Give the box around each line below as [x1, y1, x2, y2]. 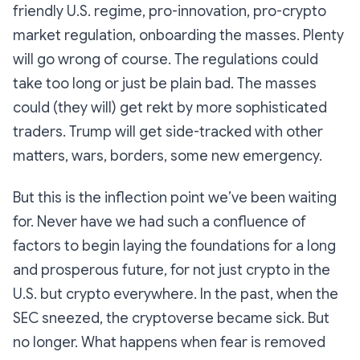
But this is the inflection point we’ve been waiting [13, 189, 337, 207]
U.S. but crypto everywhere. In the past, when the [13, 285, 338, 304]
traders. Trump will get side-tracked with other [13, 123, 323, 141]
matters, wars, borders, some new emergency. [13, 147, 322, 166]
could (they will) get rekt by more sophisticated [13, 99, 327, 117]
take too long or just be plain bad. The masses [13, 75, 317, 93]
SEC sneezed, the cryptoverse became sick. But [13, 309, 329, 328]
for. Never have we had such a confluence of [13, 213, 306, 231]
